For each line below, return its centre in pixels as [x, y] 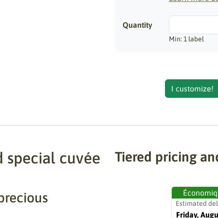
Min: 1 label [186, 39]
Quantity [137, 25]
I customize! [192, 89]
